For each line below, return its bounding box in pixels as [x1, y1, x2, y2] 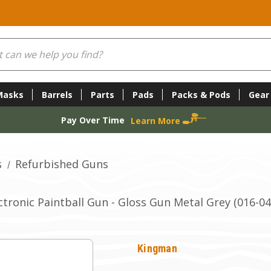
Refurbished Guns [15, 157, 108, 171]
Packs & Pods [171, 88, 230, 100]
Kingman [137, 242, 177, 255]
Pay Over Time [60, 114, 125, 126]
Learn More [130, 114, 183, 126]
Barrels [41, 88, 73, 100]
